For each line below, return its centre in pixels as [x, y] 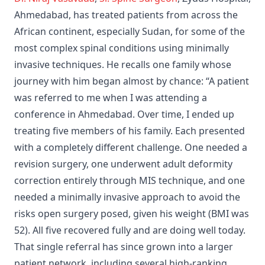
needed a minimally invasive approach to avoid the [127, 197]
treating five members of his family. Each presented [130, 131]
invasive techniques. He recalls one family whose [123, 65]
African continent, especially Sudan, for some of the [130, 32]
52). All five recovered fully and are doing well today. [130, 230]
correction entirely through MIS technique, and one [130, 181]
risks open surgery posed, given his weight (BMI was [132, 214]
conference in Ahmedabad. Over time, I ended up [124, 114]
